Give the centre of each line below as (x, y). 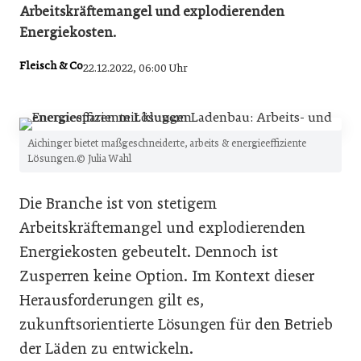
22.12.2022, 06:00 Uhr (135, 68)
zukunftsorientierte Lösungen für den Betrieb (176, 324)
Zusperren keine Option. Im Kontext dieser (167, 276)
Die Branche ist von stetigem (118, 203)
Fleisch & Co (51, 66)
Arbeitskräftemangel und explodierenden (162, 227)
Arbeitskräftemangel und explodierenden (152, 11)
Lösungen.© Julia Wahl (79, 158)
